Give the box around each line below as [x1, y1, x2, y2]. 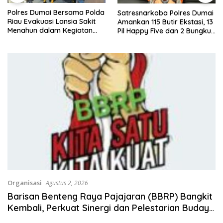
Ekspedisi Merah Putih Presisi [7, 35, 102, 44]
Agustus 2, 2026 [46, 178, 88, 187]
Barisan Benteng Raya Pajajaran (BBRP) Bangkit [7, 190, 213, 202]
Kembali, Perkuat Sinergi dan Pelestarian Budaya [7, 202, 215, 214]
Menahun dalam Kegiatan [7, 26, 93, 35]
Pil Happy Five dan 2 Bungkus [117, 26, 215, 35]
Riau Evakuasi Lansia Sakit [7, 17, 96, 26]
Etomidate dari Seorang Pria [117, 35, 213, 44]
